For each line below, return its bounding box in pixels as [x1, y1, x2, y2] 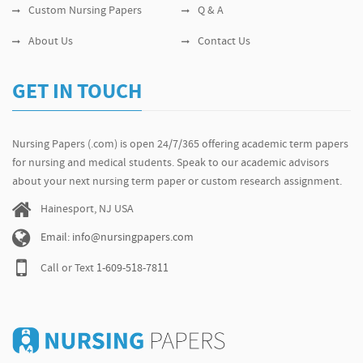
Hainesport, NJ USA [41, 203, 134, 216]
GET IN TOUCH [12, 82, 142, 104]
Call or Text [41, 263, 96, 275]
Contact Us [198, 36, 250, 48]
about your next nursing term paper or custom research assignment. [12, 176, 342, 188]
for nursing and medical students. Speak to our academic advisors [12, 157, 329, 169]
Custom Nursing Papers [28, 5, 142, 17]
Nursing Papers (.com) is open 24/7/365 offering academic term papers [12, 139, 348, 151]
